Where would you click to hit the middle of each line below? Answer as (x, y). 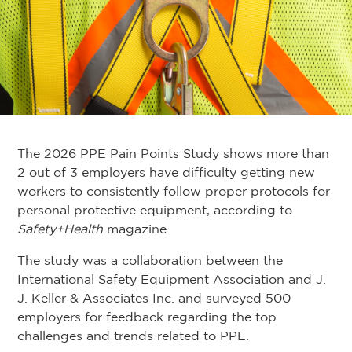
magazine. (136, 229)
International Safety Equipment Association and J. (172, 279)
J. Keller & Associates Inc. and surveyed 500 (154, 298)
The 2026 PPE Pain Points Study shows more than (173, 154)
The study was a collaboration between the (150, 260)
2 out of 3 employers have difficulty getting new (166, 172)
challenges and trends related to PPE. (133, 336)
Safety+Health (60, 229)
